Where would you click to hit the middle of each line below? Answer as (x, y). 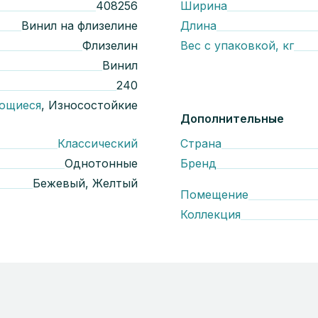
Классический (98, 143)
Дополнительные (232, 119)
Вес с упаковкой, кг (237, 45)
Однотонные (101, 163)
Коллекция (210, 214)
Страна (201, 143)
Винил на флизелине (79, 26)
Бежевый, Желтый (85, 183)
